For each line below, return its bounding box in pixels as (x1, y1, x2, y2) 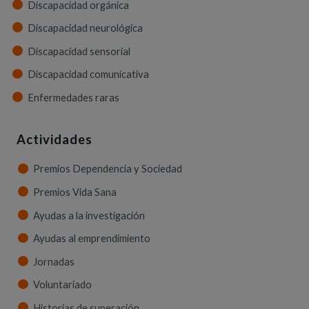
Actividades (17, 131, 92, 147)
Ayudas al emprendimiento (33, 232, 150, 245)
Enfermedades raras (28, 91, 119, 103)
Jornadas (33, 255, 74, 268)
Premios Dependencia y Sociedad (33, 163, 182, 175)
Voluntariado (33, 279, 92, 291)
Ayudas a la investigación (33, 209, 145, 221)
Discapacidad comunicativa (28, 68, 149, 81)
